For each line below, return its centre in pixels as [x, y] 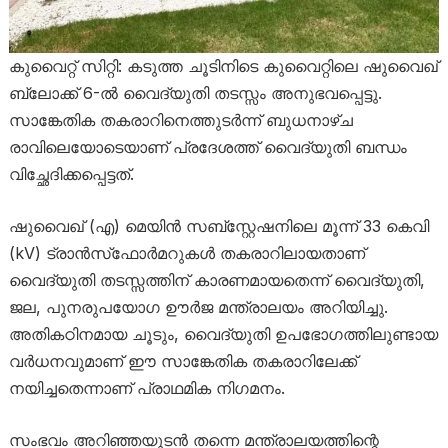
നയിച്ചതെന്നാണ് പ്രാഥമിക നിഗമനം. [146, 388]
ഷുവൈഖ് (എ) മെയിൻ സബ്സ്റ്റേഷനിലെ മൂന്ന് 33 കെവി [218, 226]
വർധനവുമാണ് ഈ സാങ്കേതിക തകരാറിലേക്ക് [182, 361]
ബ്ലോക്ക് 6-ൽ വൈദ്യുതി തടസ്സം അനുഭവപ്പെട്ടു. [195, 93]
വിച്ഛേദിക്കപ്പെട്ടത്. [71, 174]
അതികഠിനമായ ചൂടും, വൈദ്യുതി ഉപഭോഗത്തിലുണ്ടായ [223, 334]
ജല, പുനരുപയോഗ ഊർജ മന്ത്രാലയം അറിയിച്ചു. [198, 307]
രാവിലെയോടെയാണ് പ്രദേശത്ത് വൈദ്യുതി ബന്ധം [207, 147]
